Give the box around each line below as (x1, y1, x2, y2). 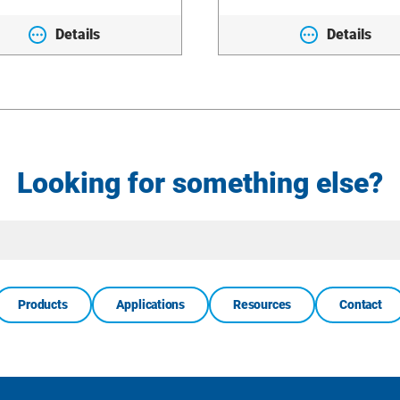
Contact (339, 297, 382, 312)
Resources (233, 297, 292, 312)
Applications (115, 297, 186, 312)
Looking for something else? (17, 166, 383, 200)
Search (198, 239, 248, 258)
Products (18, 297, 68, 312)
